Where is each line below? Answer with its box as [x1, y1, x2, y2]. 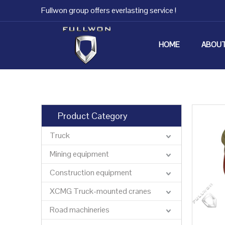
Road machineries [50, 204, 109, 215]
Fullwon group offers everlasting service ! [41, 5, 176, 16]
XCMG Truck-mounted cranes [50, 186, 151, 196]
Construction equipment [50, 167, 132, 178]
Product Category [58, 110, 128, 122]
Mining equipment [50, 149, 109, 159]
